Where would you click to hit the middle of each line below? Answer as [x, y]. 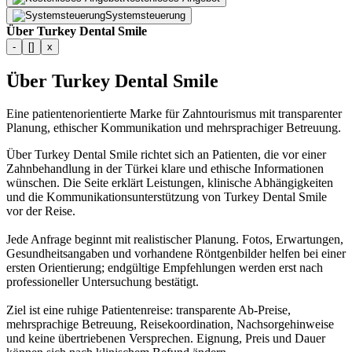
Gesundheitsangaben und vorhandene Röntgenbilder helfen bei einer [176, 254]
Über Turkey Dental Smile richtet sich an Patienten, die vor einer [166, 155]
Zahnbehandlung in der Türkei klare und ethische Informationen [165, 169]
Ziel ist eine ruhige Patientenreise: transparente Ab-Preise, [148, 310]
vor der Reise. [41, 211]
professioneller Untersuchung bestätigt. [103, 282]
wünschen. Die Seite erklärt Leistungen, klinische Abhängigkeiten [170, 183]
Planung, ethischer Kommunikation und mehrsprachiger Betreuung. [174, 128]
